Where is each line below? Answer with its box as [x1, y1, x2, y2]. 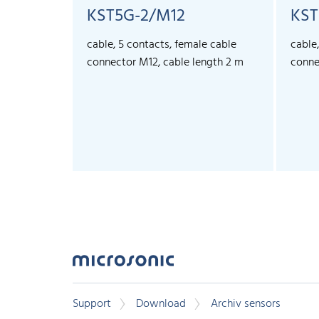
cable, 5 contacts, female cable [87, 36, 236, 55]
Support [73, 295, 111, 314]
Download [136, 295, 186, 314]
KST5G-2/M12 [87, 3, 185, 31]
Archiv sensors [211, 295, 281, 314]
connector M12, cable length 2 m [87, 53, 244, 73]
